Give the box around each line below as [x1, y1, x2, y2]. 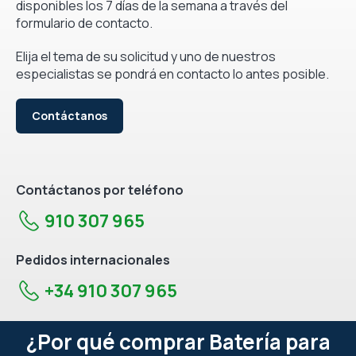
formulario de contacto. [16, 14, 153, 32]
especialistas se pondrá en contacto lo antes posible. [16, 64, 329, 83]
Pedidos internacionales [16, 250, 170, 269]
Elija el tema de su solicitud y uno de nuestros [16, 47, 276, 65]
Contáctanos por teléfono [16, 180, 184, 199]
